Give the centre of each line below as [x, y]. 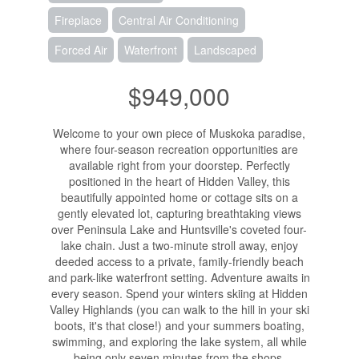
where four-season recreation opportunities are [179, 149]
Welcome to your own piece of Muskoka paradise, [179, 133]
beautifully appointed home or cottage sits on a [179, 197]
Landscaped [225, 49]
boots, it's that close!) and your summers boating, [179, 325]
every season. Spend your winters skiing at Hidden [179, 293]
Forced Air [81, 49]
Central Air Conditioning [178, 20]
